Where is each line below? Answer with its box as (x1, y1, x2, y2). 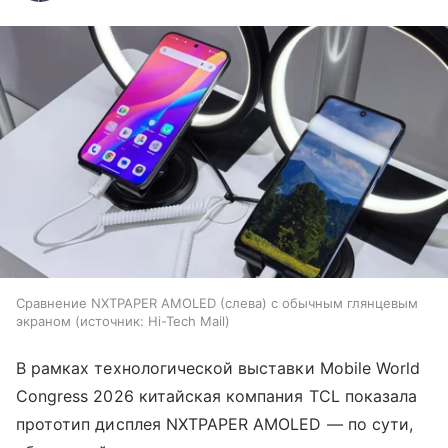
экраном (16, 313, 71, 330)
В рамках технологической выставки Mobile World (16, 358, 421, 379)
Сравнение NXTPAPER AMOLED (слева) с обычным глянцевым (16, 295, 418, 312)
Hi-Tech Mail (148, 313, 225, 330)
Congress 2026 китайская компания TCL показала (16, 386, 418, 407)
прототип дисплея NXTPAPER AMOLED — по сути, (16, 414, 414, 435)
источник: (80, 313, 144, 330)
